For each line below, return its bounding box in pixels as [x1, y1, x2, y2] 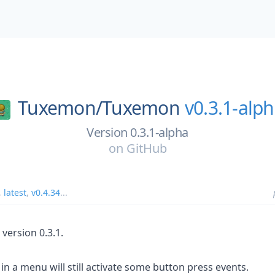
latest [4, 186, 26, 198]
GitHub [126, 139, 167, 157]
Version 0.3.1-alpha [87, 123, 188, 141]
